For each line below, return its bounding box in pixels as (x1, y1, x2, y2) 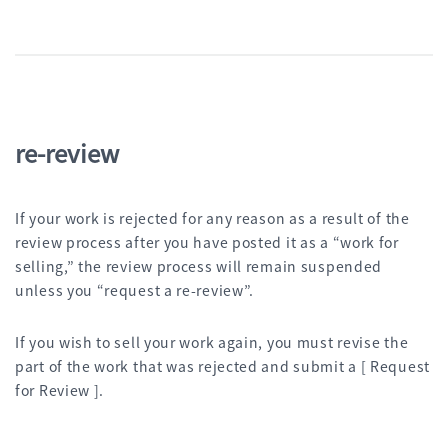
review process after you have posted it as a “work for (15, 232, 399, 253)
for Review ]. (15, 380, 105, 401)
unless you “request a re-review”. (15, 280, 255, 301)
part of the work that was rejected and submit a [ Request (15, 356, 430, 377)
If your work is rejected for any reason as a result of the (15, 208, 410, 229)
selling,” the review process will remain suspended (15, 256, 383, 277)
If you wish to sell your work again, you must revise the (15, 332, 409, 353)
